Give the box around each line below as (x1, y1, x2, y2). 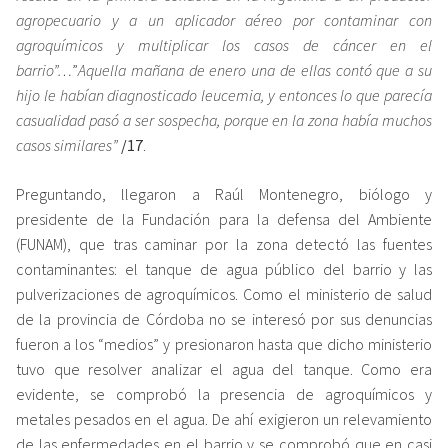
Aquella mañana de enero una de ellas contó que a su (78, 59, 432, 80)
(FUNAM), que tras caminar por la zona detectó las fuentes (16, 233, 432, 254)
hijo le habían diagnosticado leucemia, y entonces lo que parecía (16, 84, 432, 105)
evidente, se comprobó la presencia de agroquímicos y (16, 383, 432, 404)
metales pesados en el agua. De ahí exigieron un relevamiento (16, 408, 432, 429)
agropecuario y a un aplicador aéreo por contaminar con (16, 9, 432, 30)
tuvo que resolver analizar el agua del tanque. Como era (16, 358, 432, 379)
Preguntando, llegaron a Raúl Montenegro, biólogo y (16, 183, 432, 204)
